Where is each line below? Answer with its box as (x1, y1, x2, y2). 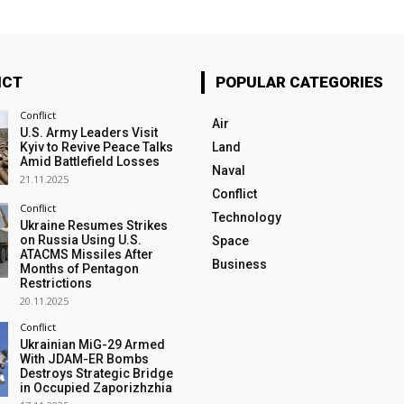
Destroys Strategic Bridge (19, 366, 173, 381)
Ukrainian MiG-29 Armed (19, 337, 165, 353)
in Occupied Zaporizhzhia (19, 381, 172, 396)
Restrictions (19, 276, 92, 291)
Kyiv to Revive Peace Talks (19, 140, 173, 154)
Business (211, 257, 267, 271)
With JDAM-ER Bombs (19, 352, 149, 367)
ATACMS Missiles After (19, 247, 153, 262)
